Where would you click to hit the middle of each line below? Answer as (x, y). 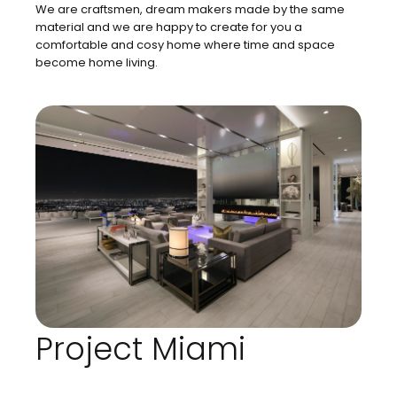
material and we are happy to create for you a (169, 27)
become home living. (97, 62)
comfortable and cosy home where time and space (185, 45)
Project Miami (140, 349)
